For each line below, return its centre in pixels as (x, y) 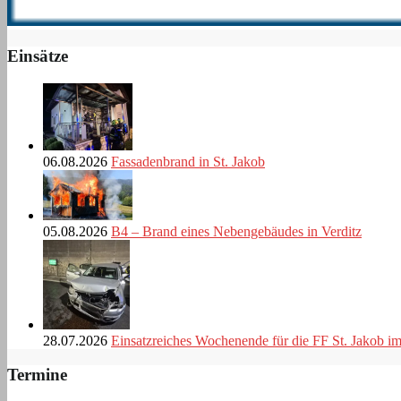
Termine (37, 375)
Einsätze (38, 55)
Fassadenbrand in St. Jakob (188, 161)
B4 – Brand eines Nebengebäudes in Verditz (236, 231)
